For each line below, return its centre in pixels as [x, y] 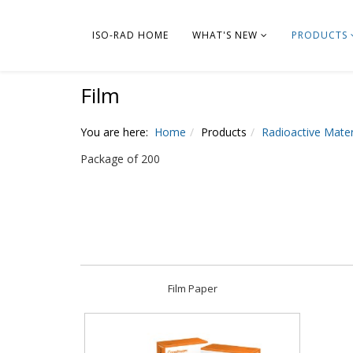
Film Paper [192, 288]
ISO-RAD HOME [130, 35]
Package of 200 [120, 159]
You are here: [117, 132]
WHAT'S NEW [225, 35]
